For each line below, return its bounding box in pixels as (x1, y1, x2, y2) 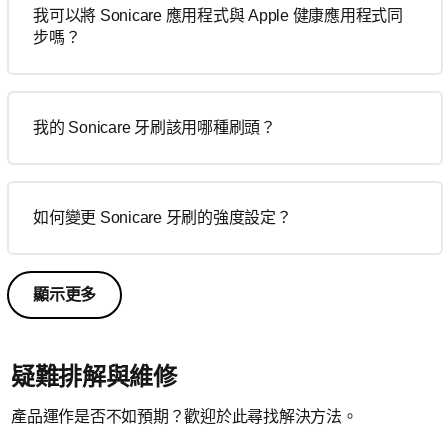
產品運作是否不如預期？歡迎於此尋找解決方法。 (11, 408, 358, 425)
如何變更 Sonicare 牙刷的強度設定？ (33, 209, 292, 226)
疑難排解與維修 (11, 363, 177, 390)
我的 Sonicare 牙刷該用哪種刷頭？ (33, 119, 276, 136)
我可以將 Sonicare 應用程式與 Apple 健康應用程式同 (33, 7, 403, 24)
